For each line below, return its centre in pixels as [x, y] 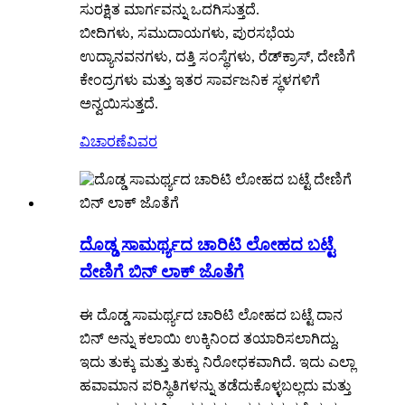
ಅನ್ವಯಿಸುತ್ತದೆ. [119, 104]
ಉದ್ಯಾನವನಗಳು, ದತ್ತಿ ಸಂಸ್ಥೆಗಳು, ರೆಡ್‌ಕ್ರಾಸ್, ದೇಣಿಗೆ [217, 57]
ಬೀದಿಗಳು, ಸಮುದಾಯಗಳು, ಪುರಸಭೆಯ [187, 33]
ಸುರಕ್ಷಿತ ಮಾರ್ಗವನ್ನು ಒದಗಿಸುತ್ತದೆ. [170, 10]
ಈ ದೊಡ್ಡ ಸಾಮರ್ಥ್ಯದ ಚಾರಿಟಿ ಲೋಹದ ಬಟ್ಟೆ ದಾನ [211, 315]
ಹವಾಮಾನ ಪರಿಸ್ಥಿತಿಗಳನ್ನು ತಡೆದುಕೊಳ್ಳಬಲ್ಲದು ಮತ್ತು [215, 385]
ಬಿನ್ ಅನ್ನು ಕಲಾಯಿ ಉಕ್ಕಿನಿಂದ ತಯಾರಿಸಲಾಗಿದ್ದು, [209, 338]
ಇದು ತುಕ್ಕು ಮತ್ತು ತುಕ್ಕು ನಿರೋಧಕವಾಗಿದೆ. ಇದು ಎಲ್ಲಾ [217, 362]
